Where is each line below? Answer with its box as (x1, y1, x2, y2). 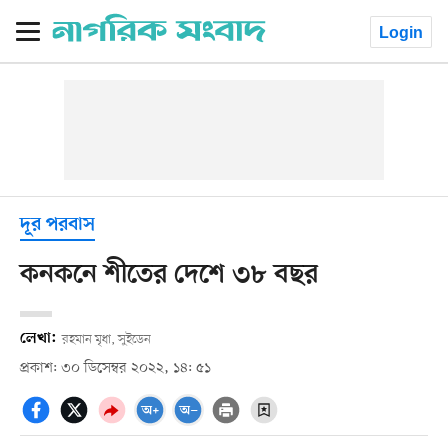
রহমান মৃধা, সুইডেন (61, 330, 151, 348)
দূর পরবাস (19, 214, 95, 237)
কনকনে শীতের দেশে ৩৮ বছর (19, 259, 318, 291)
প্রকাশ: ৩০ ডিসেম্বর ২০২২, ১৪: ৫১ (19, 358, 211, 378)
